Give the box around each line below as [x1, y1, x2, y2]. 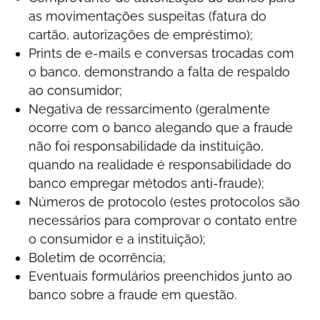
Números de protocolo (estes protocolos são [29, 194, 301, 209]
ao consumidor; [29, 83, 123, 98]
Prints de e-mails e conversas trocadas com [29, 46, 295, 61]
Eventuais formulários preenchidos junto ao [29, 269, 293, 284]
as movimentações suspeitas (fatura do [29, 9, 267, 24]
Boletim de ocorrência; [29, 250, 166, 265]
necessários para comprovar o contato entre [29, 213, 298, 228]
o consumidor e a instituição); [29, 231, 206, 246]
